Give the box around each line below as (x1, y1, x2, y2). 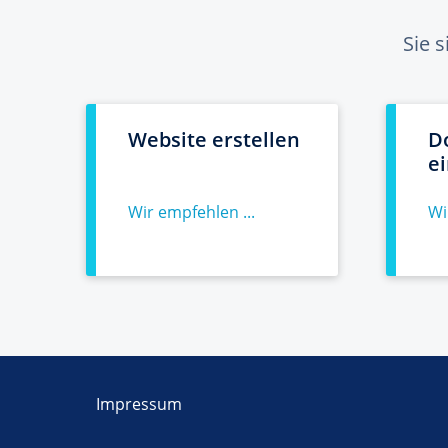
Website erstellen (128, 126, 300, 153)
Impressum (96, 393, 182, 415)
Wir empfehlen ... (128, 201, 255, 223)
